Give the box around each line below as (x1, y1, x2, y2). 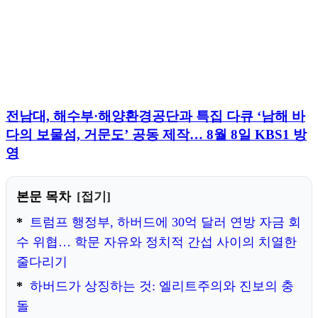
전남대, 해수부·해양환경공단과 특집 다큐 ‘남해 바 (6, 109, 305, 124)
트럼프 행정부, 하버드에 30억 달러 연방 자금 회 (29, 215, 301, 230)
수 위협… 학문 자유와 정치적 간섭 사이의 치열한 (16, 235, 297, 250)
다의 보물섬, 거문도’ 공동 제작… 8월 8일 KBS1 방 (6, 127, 307, 143)
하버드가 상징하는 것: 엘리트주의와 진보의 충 (29, 279, 294, 294)
